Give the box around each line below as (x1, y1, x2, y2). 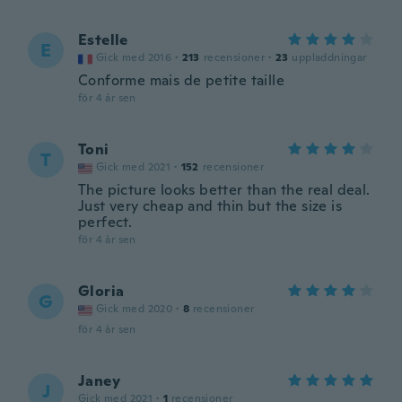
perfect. (78, 213, 133, 232)
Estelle (78, 31, 128, 49)
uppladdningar (292, 50, 367, 65)
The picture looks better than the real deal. (78, 180, 371, 199)
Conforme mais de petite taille (78, 71, 284, 90)
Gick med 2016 (96, 50, 172, 65)
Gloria (78, 282, 125, 301)
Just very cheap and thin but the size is (78, 197, 342, 215)
